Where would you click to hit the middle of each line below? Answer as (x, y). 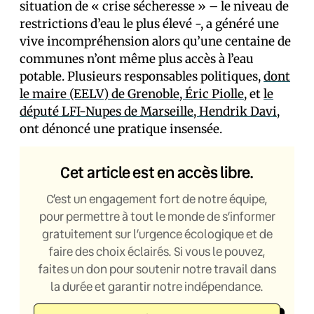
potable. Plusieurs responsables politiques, (142, 76)
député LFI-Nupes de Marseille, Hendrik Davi (148, 111)
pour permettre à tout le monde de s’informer (157, 216)
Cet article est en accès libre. (157, 172)
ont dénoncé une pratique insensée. (121, 129)
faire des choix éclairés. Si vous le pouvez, (157, 251)
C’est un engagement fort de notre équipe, (157, 199)
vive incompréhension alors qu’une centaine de (155, 41)
